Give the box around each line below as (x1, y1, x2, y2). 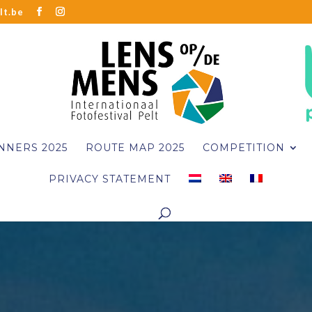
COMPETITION (202, 141, 285, 154)
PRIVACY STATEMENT (48, 172, 171, 185)
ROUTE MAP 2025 (85, 141, 185, 154)
